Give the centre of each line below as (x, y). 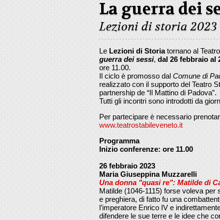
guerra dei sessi (126, 59)
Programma (119, 140)
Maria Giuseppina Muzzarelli (148, 174)
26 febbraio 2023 (127, 165)
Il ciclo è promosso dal (136, 76)
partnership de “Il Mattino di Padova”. (158, 92)
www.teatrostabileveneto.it (141, 125)
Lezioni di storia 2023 (158, 27)
